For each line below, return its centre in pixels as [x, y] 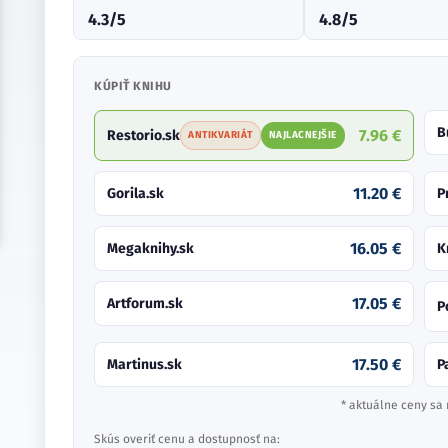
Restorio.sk [143, 135]
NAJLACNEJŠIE [302, 135]
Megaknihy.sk [150, 248]
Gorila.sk [135, 193]
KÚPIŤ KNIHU [133, 86]
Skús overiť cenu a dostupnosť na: [187, 439]
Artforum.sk [145, 303]
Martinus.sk [144, 364]
